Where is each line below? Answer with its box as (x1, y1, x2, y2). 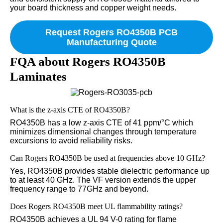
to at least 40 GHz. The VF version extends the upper (10, 175, 196, 184)
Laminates (10, 69, 67, 83)
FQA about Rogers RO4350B (10, 54, 166, 68)
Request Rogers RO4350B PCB (45, 27, 178, 37)
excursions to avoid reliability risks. (10, 136, 132, 145)
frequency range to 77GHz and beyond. (10, 184, 148, 193)
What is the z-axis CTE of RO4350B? (10, 105, 130, 114)
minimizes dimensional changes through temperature (10, 127, 197, 136)
